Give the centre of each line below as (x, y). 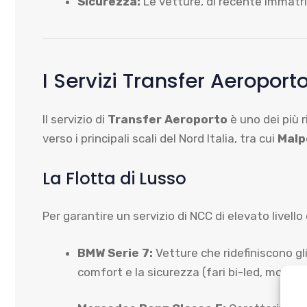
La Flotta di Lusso (114, 179)
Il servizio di (75, 119)
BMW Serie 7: (115, 253)
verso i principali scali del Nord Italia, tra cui (160, 138)
